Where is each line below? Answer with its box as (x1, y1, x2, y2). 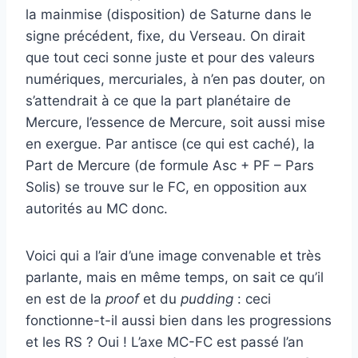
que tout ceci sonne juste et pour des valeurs (26, 50, 315, 66)
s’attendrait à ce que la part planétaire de (26, 93, 291, 109)
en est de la (26, 291, 105, 307)
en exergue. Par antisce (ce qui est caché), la (26, 136, 315, 152)
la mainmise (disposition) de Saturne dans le (26, 6, 312, 22)
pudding (181, 291, 233, 307)
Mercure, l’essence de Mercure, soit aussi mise (26, 114, 325, 130)
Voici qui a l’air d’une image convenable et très (26, 248, 321, 264)
